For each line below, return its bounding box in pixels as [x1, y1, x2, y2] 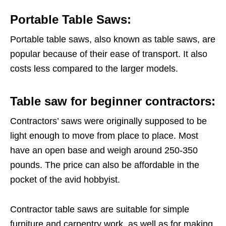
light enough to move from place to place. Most [10, 131, 198, 141]
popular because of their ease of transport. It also [10, 49, 207, 60]
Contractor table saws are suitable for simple [10, 204, 189, 215]
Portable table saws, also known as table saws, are [10, 34, 215, 45]
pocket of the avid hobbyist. [10, 175, 120, 185]
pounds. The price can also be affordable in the [10, 160, 199, 171]
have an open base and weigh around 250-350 [10, 145, 198, 156]
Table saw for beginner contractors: [10, 94, 215, 108]
